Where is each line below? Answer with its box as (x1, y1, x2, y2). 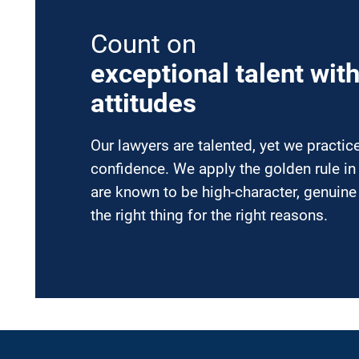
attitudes (90, 87, 196, 119)
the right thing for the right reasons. (90, 206, 328, 224)
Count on (90, 28, 196, 59)
